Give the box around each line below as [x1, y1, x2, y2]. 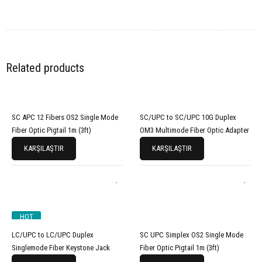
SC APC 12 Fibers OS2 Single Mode [12, 113, 118, 122]
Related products [6, 61, 84, 75]
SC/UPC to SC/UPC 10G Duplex [140, 113, 236, 122]
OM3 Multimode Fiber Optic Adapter [190, 126, 249, 135]
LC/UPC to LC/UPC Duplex [12, 230, 94, 239]
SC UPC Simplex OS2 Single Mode [140, 230, 243, 239]
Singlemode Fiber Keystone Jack [12, 243, 110, 252]
